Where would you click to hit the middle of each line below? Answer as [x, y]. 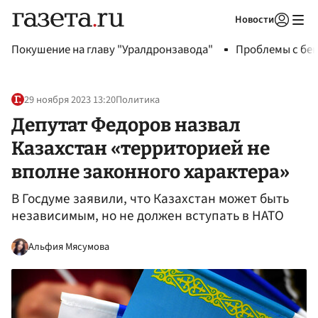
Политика [138, 100]
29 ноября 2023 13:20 [70, 100]
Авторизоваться [224, 38]
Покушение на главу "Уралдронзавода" [112, 50]
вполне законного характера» [150, 171]
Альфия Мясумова [69, 246]
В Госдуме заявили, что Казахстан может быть [150, 199]
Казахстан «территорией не [141, 148]
